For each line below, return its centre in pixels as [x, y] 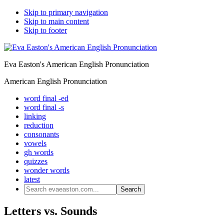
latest [32, 179]
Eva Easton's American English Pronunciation [76, 64]
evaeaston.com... [50, 197]
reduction [39, 125]
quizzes [36, 161]
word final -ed [46, 98]
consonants [41, 134]
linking [35, 116]
